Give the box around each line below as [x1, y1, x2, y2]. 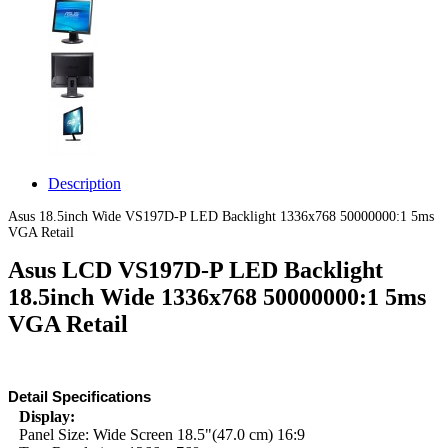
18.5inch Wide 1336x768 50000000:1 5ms [8, 284, 426, 310]
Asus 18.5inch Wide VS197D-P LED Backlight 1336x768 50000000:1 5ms [8, 209, 434, 224]
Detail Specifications [8, 388, 151, 405]
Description [48, 175, 121, 192]
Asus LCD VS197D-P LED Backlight [8, 257, 383, 283]
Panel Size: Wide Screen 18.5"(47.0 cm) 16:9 [19, 426, 305, 443]
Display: [19, 408, 75, 425]
